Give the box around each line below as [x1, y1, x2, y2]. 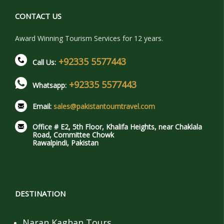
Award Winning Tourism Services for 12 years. [15, 33, 163, 43]
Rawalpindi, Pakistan [32, 137, 98, 147]
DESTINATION [15, 188, 65, 198]
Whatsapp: [32, 80, 68, 90]
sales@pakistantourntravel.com [53, 101, 155, 111]
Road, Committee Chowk [32, 129, 114, 139]
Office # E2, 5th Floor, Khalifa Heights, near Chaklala [32, 121, 202, 131]
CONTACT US [15, 10, 61, 21]
